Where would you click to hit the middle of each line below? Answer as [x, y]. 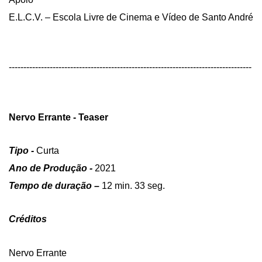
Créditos [28, 219]
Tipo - [21, 151]
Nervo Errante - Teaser [58, 117]
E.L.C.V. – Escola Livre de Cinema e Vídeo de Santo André [131, 17]
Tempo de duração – [55, 185]
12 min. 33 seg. [133, 185]
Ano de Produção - [52, 168]
